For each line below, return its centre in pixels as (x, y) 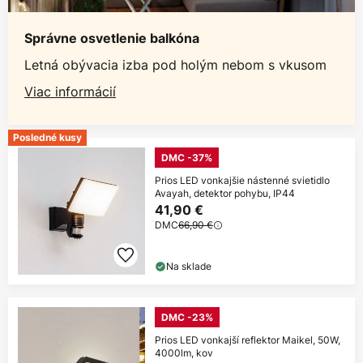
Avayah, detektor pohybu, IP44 (225, 194)
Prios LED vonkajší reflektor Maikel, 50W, (248, 340)
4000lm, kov (184, 353)
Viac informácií (70, 92)
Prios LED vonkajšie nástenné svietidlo (242, 181)
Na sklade (189, 267)
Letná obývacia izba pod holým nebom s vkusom (175, 65)
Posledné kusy (47, 138)
